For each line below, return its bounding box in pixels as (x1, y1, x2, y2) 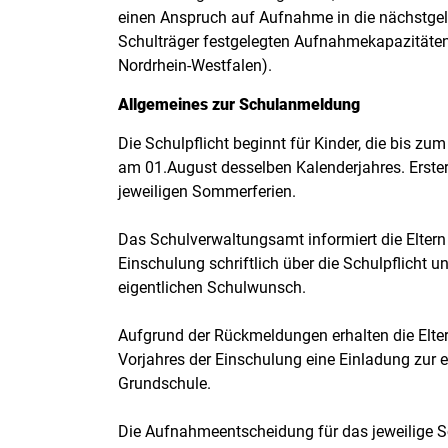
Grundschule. (118, 374, 211, 393)
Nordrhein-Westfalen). (118, 56, 272, 75)
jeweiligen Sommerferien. (118, 182, 296, 201)
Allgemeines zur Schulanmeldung (118, 95, 360, 114)
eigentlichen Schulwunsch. (118, 278, 306, 297)
